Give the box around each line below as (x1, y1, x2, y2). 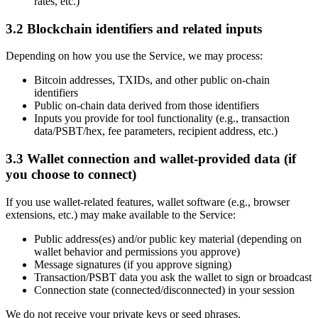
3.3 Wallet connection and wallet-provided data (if (6, 151, 296, 166)
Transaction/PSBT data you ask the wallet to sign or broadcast (34, 270, 312, 283)
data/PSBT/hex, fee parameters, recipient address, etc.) (34, 125, 278, 138)
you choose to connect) (6, 167, 136, 182)
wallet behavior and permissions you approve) (34, 245, 240, 258)
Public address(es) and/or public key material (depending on (34, 232, 302, 245)
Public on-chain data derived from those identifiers (34, 99, 259, 112)
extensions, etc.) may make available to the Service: (6, 208, 236, 221)
